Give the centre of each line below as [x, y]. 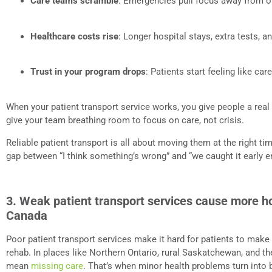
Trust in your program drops [88, 71]
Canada [27, 215]
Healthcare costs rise [74, 36]
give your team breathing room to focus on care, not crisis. [125, 121]
